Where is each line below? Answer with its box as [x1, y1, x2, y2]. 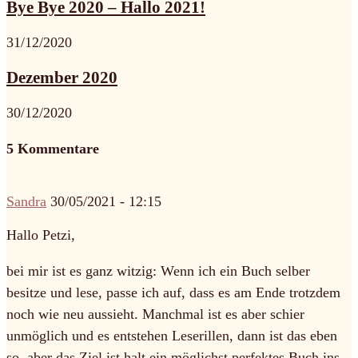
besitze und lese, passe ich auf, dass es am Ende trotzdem [6, 284, 340, 300]
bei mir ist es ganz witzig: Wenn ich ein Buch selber [6, 262, 310, 279]
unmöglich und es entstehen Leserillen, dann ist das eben [6, 327, 337, 344]
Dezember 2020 [6, 67, 117, 87]
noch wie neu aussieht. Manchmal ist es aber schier [6, 305, 304, 322]
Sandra [6, 193, 46, 209]
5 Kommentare [6, 140, 99, 157]
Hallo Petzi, [6, 226, 75, 243]
